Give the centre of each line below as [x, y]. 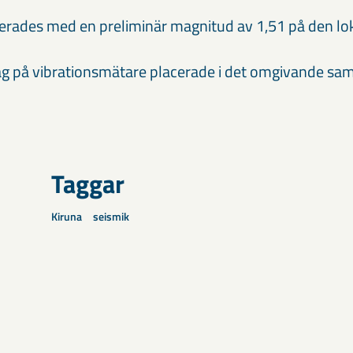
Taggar [88, 184]
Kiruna [67, 216]
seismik [111, 216]
